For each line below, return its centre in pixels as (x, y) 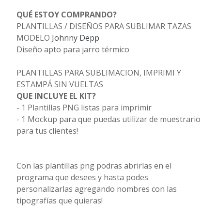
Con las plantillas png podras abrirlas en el (94, 165)
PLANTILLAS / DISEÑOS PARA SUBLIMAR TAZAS (104, 26)
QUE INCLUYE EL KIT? (56, 96)
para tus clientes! (47, 131)
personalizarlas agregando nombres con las (96, 189)
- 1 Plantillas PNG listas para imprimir (84, 107)
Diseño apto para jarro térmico (73, 49)
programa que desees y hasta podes (82, 177)
